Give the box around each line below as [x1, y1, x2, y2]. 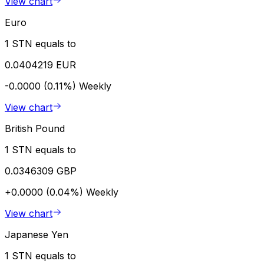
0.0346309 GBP [5, 164, 77, 177]
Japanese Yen [5, 228, 68, 240]
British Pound [5, 122, 65, 134]
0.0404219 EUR [5, 58, 76, 71]
